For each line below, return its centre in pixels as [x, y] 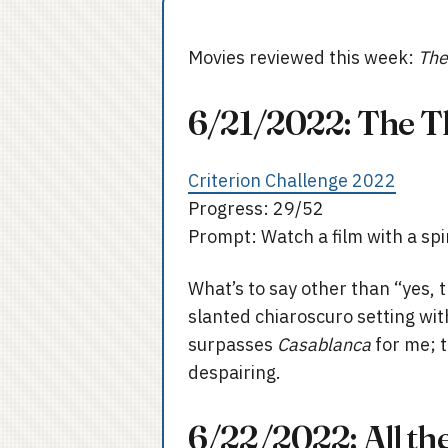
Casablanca [324, 344]
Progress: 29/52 [256, 208]
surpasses [232, 344]
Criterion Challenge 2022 [292, 180]
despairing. [234, 372]
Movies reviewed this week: [303, 57]
